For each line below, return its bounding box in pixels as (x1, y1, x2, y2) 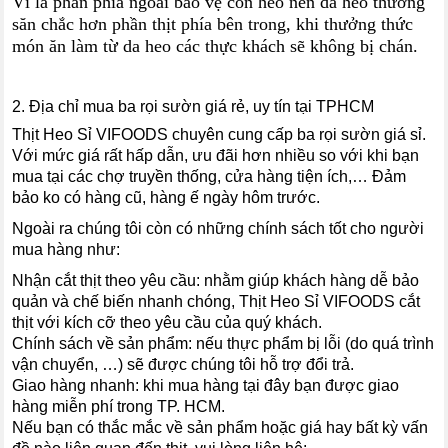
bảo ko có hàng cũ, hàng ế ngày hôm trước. (12, 188, 321, 206)
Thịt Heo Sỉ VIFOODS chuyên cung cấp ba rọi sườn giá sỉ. (12, 125, 427, 143)
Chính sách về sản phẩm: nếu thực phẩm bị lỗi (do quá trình (12, 334, 435, 352)
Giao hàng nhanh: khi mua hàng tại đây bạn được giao (12, 376, 400, 394)
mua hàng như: (12, 240, 121, 258)
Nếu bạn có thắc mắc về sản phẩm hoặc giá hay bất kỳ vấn (12, 418, 429, 436)
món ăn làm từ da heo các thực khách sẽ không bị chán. (12, 35, 419, 56)
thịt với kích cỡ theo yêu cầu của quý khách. (12, 313, 323, 331)
